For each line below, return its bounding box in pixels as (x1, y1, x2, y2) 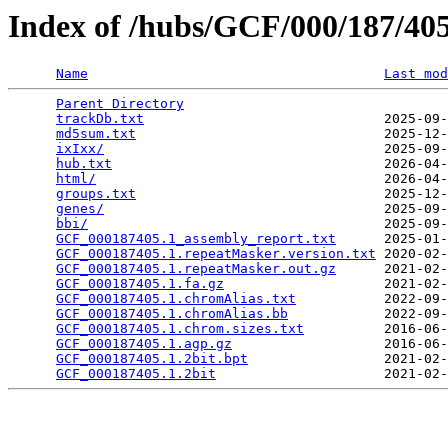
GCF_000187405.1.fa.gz (56, 276, 224, 292)
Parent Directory (56, 96, 184, 112)
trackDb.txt (56, 111, 144, 127)
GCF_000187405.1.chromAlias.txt (56, 291, 296, 307)
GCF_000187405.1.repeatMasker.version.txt (56, 246, 376, 262)
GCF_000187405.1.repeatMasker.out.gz (56, 261, 336, 277)
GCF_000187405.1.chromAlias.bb (56, 306, 288, 322)
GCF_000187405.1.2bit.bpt (56, 351, 248, 367)
